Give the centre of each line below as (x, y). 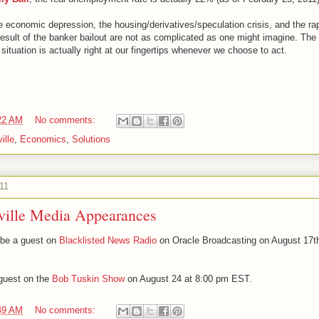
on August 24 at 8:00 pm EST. (188, 278)
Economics (43, 139)
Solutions (91, 139)
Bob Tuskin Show (88, 278)
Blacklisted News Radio (108, 240)
